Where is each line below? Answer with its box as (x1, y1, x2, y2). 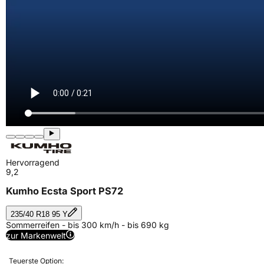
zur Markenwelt (6, 230, 66, 240)
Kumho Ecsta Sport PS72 (6, 185, 123, 197)
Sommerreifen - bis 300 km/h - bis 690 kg (6, 219, 169, 230)
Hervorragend (6, 157, 60, 167)
